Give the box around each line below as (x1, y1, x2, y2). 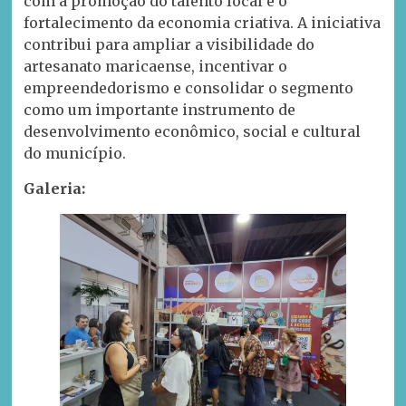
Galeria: (24, 179, 86, 198)
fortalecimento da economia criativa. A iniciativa (24, 14, 382, 33)
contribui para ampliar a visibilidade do (24, 35, 315, 54)
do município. (24, 144, 127, 163)
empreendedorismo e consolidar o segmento (24, 79, 354, 98)
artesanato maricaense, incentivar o (24, 57, 288, 76)
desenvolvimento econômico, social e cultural (24, 122, 362, 141)
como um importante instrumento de (24, 101, 296, 120)
